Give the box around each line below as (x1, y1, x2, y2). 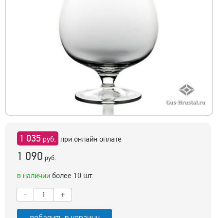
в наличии (17, 170, 50, 181)
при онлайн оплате (58, 134, 122, 144)
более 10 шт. (50, 170, 94, 181)
